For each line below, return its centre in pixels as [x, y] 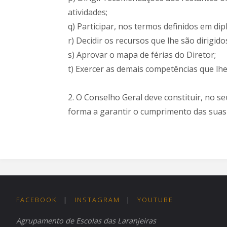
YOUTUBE [156, 199]
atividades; [88, 12]
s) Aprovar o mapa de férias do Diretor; [142, 54]
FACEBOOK [36, 199]
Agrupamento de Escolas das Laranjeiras [86, 220]
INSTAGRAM [97, 199]
